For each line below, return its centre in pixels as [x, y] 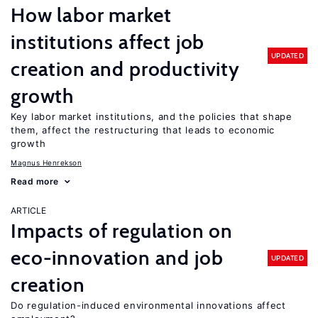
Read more [35, 181]
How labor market [91, 15]
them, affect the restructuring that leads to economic [143, 130]
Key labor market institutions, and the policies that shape [152, 116]
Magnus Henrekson [46, 163]
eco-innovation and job [117, 258]
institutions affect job [108, 42]
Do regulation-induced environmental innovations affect [148, 305]
